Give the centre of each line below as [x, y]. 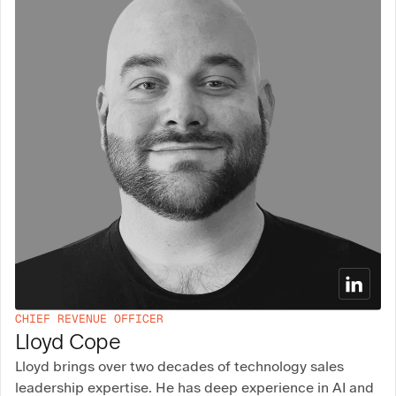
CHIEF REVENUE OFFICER [89, 319]
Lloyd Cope [68, 342]
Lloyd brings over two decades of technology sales [179, 367]
